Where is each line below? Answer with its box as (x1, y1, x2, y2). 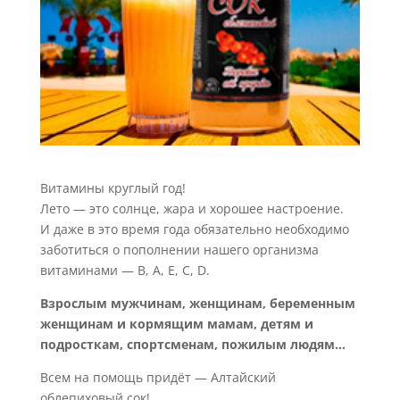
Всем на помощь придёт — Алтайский (39, 369, 276, 387)
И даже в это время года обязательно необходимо (39, 221, 349, 238)
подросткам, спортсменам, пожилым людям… (39, 336, 346, 354)
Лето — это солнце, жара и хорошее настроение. (39, 200, 344, 218)
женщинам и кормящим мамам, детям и (39, 315, 313, 333)
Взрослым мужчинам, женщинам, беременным (39, 295, 355, 312)
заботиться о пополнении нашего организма (39, 241, 319, 259)
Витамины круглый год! (39, 179, 186, 197)
